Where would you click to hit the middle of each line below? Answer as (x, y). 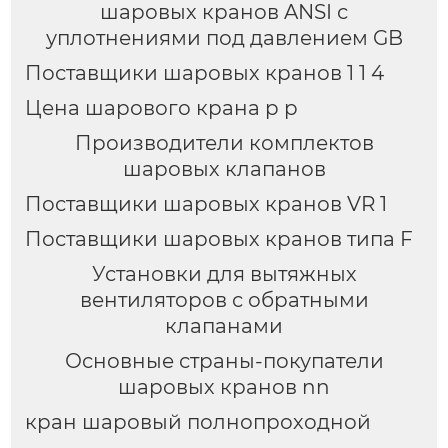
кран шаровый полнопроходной (197, 421)
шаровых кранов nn (224, 386)
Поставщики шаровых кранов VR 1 (205, 204)
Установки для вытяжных (224, 274)
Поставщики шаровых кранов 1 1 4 (204, 73)
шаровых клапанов (224, 169)
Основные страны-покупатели (224, 360)
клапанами (224, 326)
